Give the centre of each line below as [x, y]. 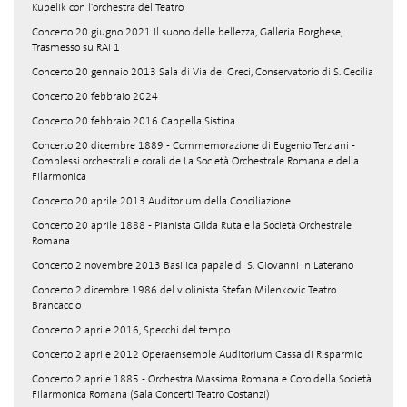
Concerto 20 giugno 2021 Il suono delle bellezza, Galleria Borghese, [187, 32]
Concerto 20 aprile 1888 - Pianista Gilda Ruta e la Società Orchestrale [192, 225]
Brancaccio [56, 305]
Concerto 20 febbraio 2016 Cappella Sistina [134, 121]
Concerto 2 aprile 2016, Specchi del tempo [131, 330]
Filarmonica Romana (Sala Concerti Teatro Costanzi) [151, 394]
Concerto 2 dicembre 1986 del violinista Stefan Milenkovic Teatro [184, 290]
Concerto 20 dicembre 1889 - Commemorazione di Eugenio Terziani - [194, 145]
